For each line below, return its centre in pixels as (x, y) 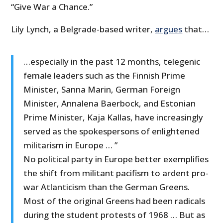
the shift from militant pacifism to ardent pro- (116, 173)
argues (169, 29)
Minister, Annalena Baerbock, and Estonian (110, 104)
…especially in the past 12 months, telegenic (112, 62)
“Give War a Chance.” (52, 7)
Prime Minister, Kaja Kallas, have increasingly (113, 117)
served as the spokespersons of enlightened (112, 131)
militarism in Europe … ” (71, 145)
